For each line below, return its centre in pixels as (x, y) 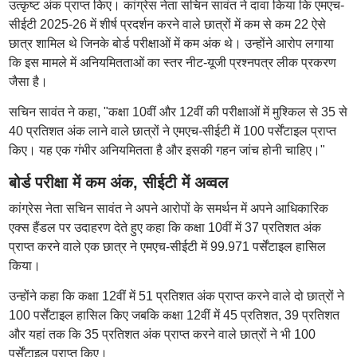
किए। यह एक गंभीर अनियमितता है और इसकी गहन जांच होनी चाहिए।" (167, 150)
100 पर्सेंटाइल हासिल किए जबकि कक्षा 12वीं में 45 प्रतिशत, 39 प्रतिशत (174, 315)
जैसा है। (28, 82)
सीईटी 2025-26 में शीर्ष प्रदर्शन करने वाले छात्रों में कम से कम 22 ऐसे (167, 24)
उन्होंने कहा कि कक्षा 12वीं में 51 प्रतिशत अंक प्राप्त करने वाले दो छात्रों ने (176, 296)
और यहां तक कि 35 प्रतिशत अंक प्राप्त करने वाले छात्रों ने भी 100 (162, 334)
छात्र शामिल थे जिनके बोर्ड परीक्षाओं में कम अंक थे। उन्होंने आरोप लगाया (171, 43)
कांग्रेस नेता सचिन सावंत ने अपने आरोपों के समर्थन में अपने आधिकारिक (168, 208)
